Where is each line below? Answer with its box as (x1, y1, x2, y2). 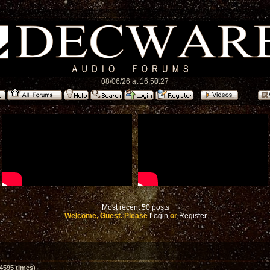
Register (179, 212, 207, 220)
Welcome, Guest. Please (64, 212, 149, 220)
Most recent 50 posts (102, 203, 169, 212)
